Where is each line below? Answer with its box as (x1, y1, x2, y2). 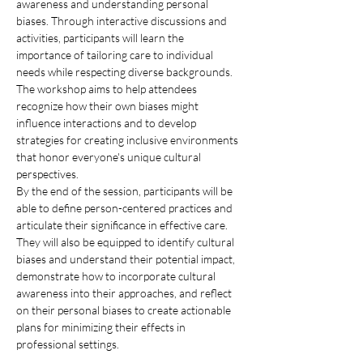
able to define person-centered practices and (16, 201, 235, 215)
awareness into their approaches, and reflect (16, 286, 234, 300)
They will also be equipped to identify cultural (16, 235, 237, 249)
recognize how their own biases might (16, 99, 201, 113)
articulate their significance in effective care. (16, 218, 230, 232)
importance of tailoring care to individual (16, 48, 216, 62)
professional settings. (16, 337, 119, 351)
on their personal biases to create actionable (16, 303, 233, 317)
